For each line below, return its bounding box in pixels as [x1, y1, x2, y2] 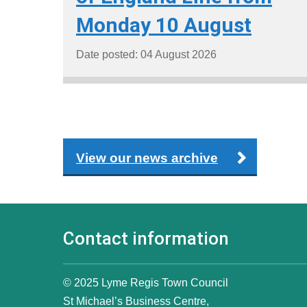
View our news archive [76, 150, 218, 165]
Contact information [63, 228, 229, 249]
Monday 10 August [76, 12, 251, 37]
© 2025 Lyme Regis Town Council [63, 276, 228, 289]
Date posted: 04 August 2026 [76, 48, 217, 60]
